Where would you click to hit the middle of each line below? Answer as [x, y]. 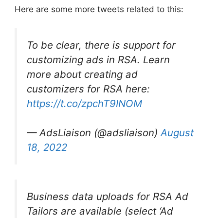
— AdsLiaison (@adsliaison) [94, 133]
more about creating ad [82, 74]
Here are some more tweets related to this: [99, 9]
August [177, 133]
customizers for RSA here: [88, 89]
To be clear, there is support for [101, 45]
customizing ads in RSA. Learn [98, 59]
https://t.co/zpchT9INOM [84, 103]
